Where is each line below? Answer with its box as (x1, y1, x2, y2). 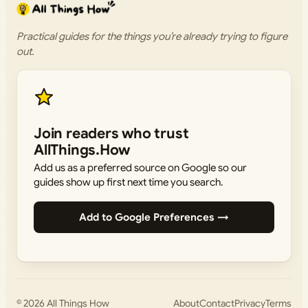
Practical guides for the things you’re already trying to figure (16, 30, 287, 43)
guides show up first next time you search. (34, 176, 223, 189)
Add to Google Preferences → (79, 211, 229, 224)
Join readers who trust (34, 124, 189, 143)
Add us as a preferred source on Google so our (34, 162, 247, 175)
